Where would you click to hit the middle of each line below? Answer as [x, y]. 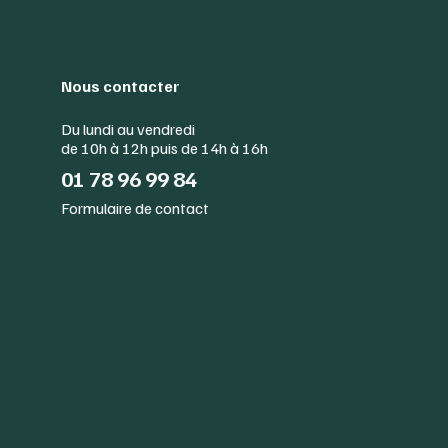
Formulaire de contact [135, 207]
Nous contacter [120, 85]
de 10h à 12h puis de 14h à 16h [164, 147]
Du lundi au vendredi [128, 128]
